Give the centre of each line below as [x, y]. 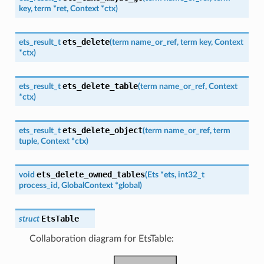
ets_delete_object [102, 130]
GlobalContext [87, 185]
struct [29, 219]
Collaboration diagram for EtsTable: [101, 238]
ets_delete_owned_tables [90, 174]
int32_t [191, 174]
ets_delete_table [100, 86]
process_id [38, 185]
